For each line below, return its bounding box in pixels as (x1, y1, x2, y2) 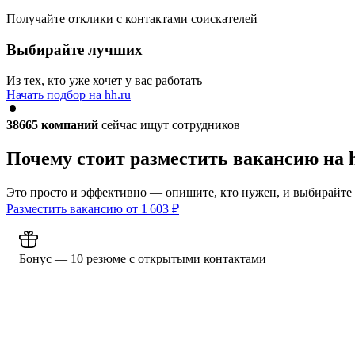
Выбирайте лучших (6, 41, 143, 59)
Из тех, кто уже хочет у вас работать (6, 73, 202, 87)
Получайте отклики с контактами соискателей (6, 12, 258, 26)
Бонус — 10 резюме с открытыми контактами (19, 251, 266, 265)
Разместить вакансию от (6, 201, 141, 216)
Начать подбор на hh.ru (6, 87, 131, 101)
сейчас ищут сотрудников (98, 117, 240, 132)
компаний (41, 117, 98, 132)
